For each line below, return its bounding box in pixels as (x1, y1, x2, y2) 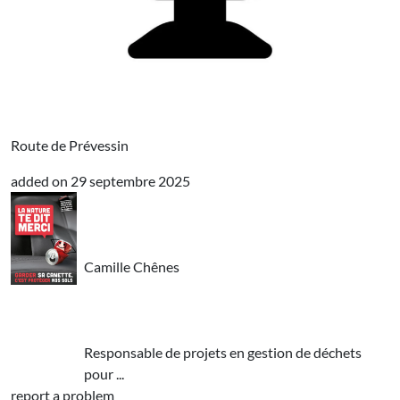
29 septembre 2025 (71, 172, 190, 189)
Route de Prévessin (11, 137, 129, 154)
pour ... (84, 365, 125, 382)
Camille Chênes (84, 258, 180, 275)
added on (11, 172, 68, 189)
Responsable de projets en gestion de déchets (84, 344, 362, 361)
